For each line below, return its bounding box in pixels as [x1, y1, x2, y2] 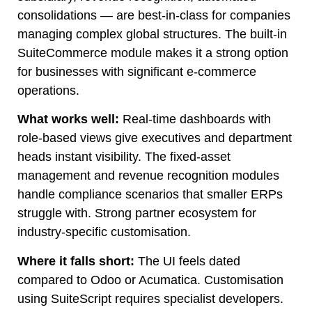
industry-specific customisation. [17, 225, 191, 240]
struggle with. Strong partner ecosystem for [17, 206, 256, 221]
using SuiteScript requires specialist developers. [17, 291, 283, 306]
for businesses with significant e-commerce [17, 64, 256, 79]
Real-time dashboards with [119, 112, 271, 127]
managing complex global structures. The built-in [17, 26, 287, 41]
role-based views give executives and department [17, 131, 292, 146]
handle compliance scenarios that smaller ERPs [17, 187, 283, 202]
